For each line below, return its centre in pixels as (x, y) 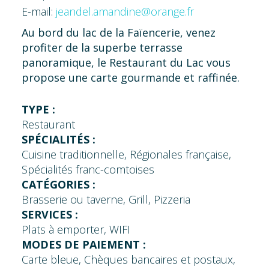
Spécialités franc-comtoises (88, 169)
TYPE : (38, 109)
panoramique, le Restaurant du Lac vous (126, 62)
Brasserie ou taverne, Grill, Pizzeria (106, 199)
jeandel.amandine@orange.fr (125, 11)
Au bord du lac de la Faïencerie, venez (118, 32)
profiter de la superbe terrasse (102, 47)
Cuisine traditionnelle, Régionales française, (126, 154)
